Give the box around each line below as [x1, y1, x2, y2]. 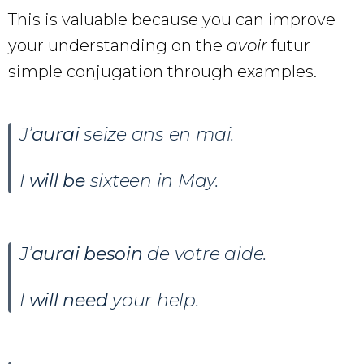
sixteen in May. [84, 169, 219, 192]
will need [28, 288, 108, 311]
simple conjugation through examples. [8, 61, 317, 81]
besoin [84, 242, 143, 265]
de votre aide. [142, 242, 267, 265]
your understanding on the [8, 35, 227, 55]
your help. [107, 288, 199, 311]
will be [28, 169, 85, 192]
